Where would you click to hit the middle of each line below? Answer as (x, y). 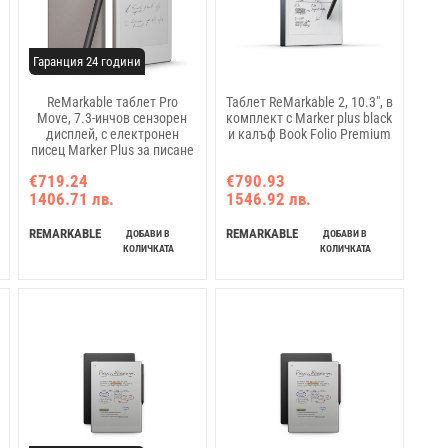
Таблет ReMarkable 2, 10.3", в (309, 102)
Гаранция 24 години (86, 62)
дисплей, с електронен (112, 134)
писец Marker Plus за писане (112, 150)
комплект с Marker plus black (309, 118)
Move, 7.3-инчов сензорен (112, 118)
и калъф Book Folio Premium (309, 134)
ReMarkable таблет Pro (112, 102)
